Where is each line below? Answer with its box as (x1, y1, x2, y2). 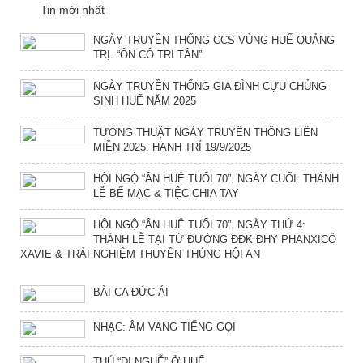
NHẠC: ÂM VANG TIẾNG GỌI (93, 320, 236, 333)
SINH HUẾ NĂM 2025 (93, 94, 196, 107)
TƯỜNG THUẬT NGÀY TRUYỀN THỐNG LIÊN (93, 126, 318, 139)
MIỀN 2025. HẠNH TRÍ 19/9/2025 (93, 140, 251, 153)
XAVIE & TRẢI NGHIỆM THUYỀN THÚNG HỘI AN (20, 247, 260, 260)
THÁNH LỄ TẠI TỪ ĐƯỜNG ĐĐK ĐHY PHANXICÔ (93, 233, 336, 246)
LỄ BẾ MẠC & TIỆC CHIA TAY (93, 186, 239, 199)
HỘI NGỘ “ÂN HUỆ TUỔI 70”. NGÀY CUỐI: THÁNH (93, 172, 339, 185)
